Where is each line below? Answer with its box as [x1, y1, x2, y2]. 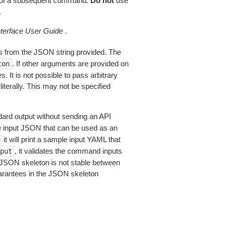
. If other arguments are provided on [12, 59, 129, 68]
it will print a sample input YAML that [1, 135, 121, 144]
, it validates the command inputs [14, 147, 122, 155]
